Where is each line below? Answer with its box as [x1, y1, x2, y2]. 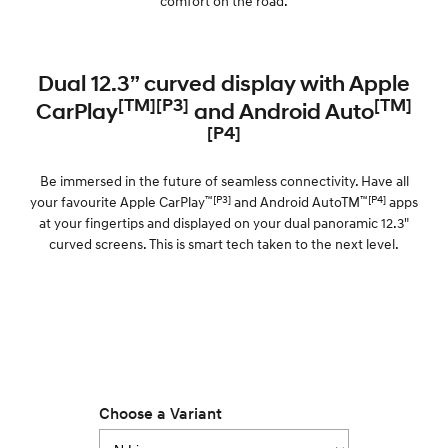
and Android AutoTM [231, 192, 360, 210]
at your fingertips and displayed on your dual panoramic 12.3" [39, 213, 409, 231]
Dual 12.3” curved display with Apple [38, 70, 410, 96]
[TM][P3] [118, 94, 189, 116]
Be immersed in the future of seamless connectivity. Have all [39, 171, 409, 189]
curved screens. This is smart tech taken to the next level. [49, 234, 399, 252]
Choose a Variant [99, 403, 222, 424]
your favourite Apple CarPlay [30, 192, 205, 210]
